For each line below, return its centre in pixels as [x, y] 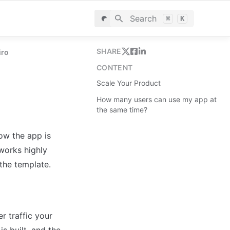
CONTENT [115, 68]
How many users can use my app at [157, 99]
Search [143, 18]
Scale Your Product [129, 83]
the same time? [122, 110]
